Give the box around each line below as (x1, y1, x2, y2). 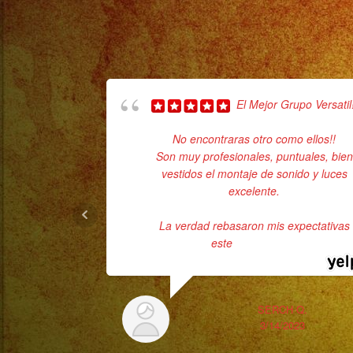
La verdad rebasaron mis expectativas (158, 217, 350, 233)
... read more (232, 235, 298, 251)
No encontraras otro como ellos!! (173, 131, 336, 147)
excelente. (229, 183, 281, 199)
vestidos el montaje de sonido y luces (161, 165, 347, 181)
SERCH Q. (258, 302, 308, 317)
